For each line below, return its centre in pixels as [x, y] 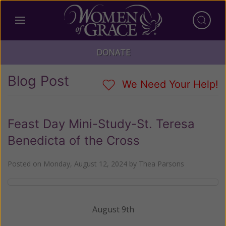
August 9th [113, 209]
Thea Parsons [161, 163]
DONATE [113, 52]
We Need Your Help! [169, 84]
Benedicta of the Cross [74, 140]
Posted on [25, 163]
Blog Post [38, 81]
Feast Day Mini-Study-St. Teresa [101, 124]
